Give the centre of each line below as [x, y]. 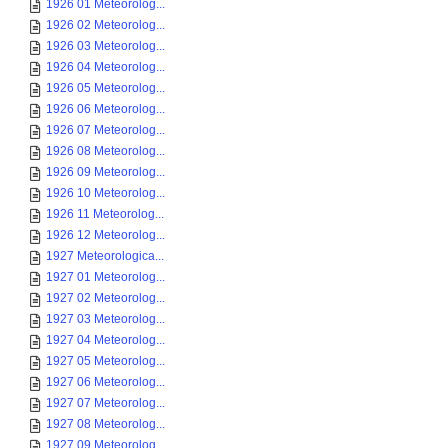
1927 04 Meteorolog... [105, 340]
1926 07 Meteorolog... [105, 130]
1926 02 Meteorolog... [105, 25]
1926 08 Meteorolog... [105, 151]
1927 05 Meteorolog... [105, 361]
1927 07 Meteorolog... [105, 403]
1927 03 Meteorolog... [105, 319]
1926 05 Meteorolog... [105, 88]
